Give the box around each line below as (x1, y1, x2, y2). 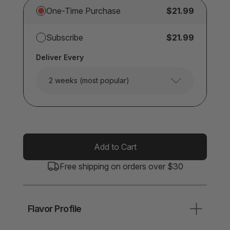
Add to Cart (93, 142, 137, 152)
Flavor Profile (28, 203, 82, 214)
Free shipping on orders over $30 (59, 161, 183, 171)
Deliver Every (36, 53, 84, 62)
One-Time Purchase (46, 6, 121, 16)
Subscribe (46, 32, 83, 43)
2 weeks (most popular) (49, 76, 129, 85)
